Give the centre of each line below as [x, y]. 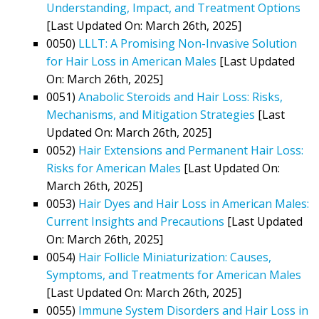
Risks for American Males [114, 168]
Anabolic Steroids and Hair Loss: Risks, [181, 96]
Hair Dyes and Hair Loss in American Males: [194, 203]
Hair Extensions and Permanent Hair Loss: [191, 150]
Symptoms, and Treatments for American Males [174, 274]
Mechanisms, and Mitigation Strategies [151, 114]
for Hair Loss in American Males [131, 61]
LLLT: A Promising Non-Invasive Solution [188, 43]
